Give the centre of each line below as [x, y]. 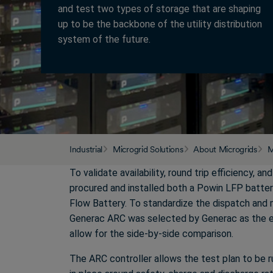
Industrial [86, 150]
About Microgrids [225, 150]
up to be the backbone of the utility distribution [160, 24]
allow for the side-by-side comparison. [151, 234]
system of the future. [105, 39]
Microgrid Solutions [148, 150]
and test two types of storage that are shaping [160, 9]
